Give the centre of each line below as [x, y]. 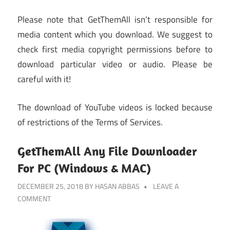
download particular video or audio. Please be [115, 64]
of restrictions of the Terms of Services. [90, 122]
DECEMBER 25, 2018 [50, 186]
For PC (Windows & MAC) [84, 168]
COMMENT [34, 199]
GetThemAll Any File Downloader [107, 151]
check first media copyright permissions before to [115, 50]
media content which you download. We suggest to [115, 35]
